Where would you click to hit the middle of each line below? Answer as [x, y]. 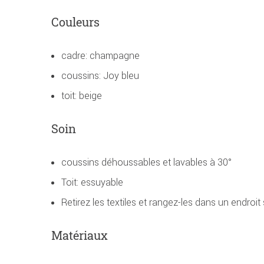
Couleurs [75, 22]
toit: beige [82, 96]
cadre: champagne [100, 56]
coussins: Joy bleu [100, 76]
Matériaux [80, 235]
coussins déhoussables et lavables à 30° [146, 162]
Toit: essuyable [92, 182]
